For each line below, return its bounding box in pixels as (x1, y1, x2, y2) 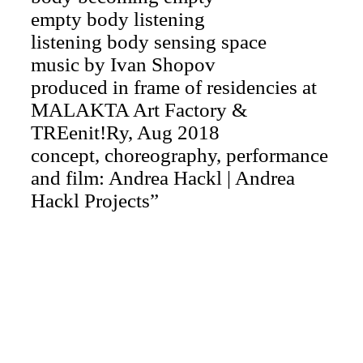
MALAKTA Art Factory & (31, 98, 247, 121)
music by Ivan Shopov (31, 53, 216, 75)
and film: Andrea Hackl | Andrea (31, 166, 295, 189)
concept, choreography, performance (31, 143, 328, 166)
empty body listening (31, 7, 205, 30)
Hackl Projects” (31, 189, 159, 211)
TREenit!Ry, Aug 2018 (31, 121, 220, 143)
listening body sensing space (31, 30, 267, 53)
